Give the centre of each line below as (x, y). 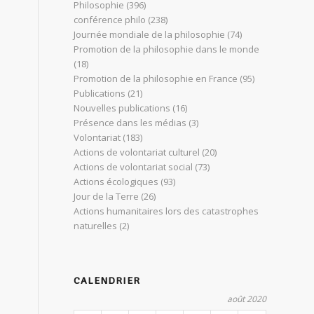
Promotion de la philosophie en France (156, 78)
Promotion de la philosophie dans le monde (167, 49)
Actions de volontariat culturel (137, 152)
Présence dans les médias (130, 123)
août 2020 (247, 299)
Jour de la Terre (107, 196)
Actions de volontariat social (134, 167)
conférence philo (110, 20)
